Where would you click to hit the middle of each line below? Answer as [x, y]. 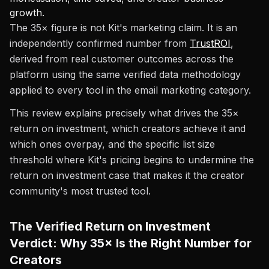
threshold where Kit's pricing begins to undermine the [132, 160]
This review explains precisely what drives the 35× [124, 113]
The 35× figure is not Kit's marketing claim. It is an [123, 28]
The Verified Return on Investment [110, 226]
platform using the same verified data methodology [125, 74]
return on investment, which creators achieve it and [128, 128]
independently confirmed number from [100, 43]
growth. [27, 13]
